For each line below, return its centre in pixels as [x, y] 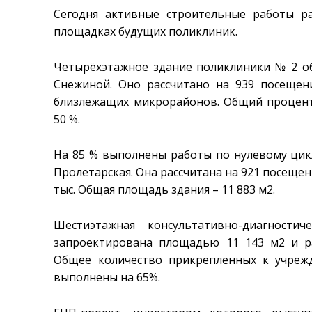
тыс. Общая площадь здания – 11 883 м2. [165, 189]
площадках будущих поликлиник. [146, 31]
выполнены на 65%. [107, 277]
